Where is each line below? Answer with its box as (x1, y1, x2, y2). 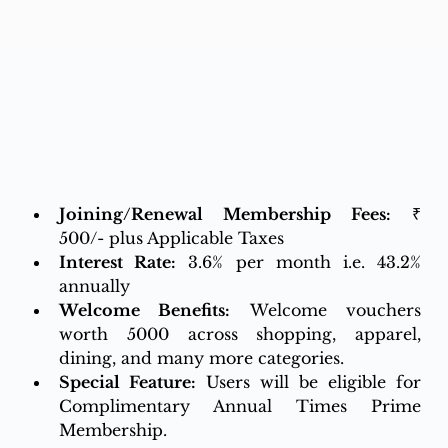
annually (58, 276, 130, 296)
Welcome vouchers (230, 300, 422, 320)
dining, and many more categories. (58, 348, 344, 368)
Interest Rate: (58, 252, 177, 272)
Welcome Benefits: (58, 300, 231, 320)
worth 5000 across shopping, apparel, (58, 324, 422, 344)
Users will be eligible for (205, 372, 422, 392)
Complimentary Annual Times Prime (58, 396, 422, 416)
